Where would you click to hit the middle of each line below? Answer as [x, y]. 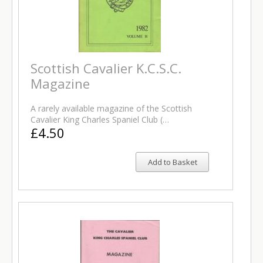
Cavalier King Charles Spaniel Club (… [100, 119]
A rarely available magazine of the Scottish [111, 108]
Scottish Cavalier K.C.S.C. [106, 68]
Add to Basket [172, 162]
